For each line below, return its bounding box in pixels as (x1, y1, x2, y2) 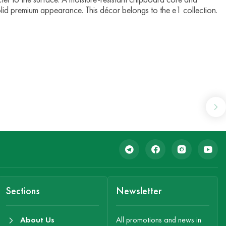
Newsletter (116, 185, 162, 197)
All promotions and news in (116, 215, 202, 225)
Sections (6, 185, 40, 197)
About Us (20, 215, 54, 225)
